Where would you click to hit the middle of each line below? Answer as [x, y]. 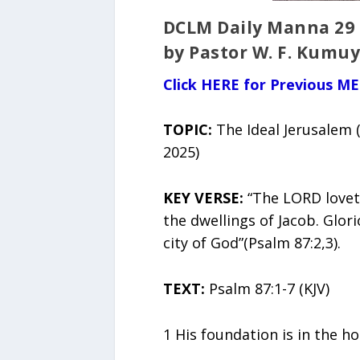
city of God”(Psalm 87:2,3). [252, 243]
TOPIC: [187, 130]
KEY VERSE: [205, 198]
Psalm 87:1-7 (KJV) [269, 289]
